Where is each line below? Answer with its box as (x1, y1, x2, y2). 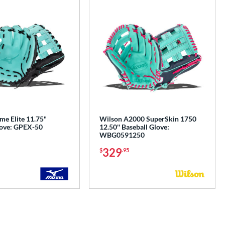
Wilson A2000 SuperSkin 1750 (99, 114, 197, 123)
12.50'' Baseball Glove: (99, 122, 170, 131)
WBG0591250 (99, 130, 145, 139)
